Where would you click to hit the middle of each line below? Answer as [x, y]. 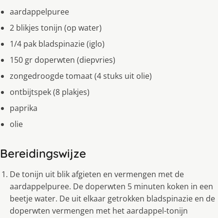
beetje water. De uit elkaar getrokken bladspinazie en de [112, 198]
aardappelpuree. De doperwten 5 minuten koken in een [111, 186]
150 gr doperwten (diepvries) [63, 60]
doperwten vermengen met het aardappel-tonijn [99, 210]
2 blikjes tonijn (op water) [56, 27]
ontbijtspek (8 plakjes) [50, 92]
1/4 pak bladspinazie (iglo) [57, 44]
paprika [24, 108]
